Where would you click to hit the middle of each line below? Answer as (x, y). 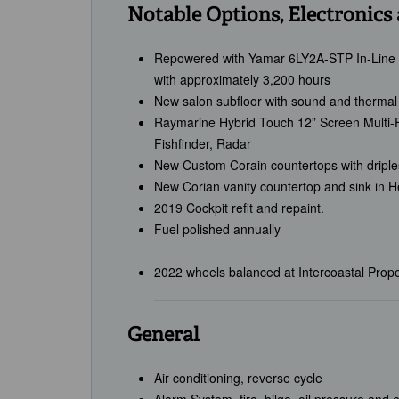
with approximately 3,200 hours (242, 80)
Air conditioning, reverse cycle (238, 378)
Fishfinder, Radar (203, 144)
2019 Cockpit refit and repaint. (239, 208)
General (163, 336)
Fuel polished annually (217, 229)
